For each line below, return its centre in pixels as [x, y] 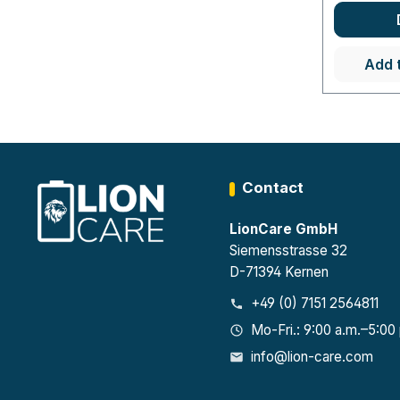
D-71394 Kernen [279, 272]
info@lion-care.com [312, 357]
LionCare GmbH [284, 229]
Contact [273, 187]
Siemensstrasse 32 [289, 250]
